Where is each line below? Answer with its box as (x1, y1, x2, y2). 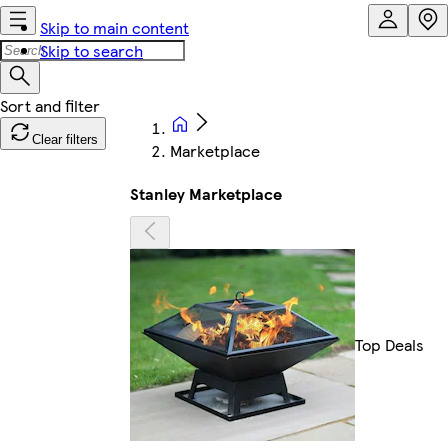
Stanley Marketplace (130, 182, 282, 205)
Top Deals (355, 333, 424, 357)
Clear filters (32, 132, 98, 147)
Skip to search (40, 39, 143, 62)
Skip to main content (40, 16, 189, 39)
